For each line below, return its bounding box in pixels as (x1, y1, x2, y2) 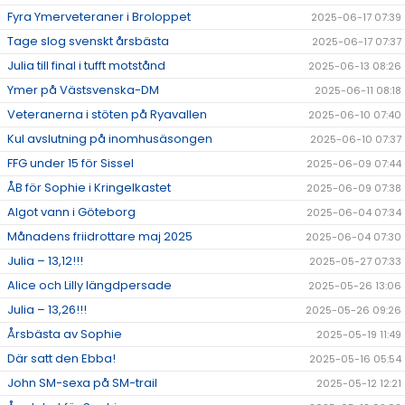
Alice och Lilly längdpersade (7, 277, 172, 295)
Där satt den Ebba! (7, 350, 116, 368)
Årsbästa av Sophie (7, 325, 122, 344)
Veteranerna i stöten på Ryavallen (7, 106, 207, 124)
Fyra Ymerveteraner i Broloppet (7, 8, 191, 26)
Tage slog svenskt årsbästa (7, 33, 169, 51)
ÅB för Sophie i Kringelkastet (7, 179, 171, 197)
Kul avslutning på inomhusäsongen (7, 130, 212, 148)
